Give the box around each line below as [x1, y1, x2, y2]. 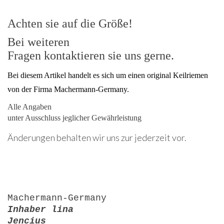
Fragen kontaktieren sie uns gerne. [7, 49, 174, 62]
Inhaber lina [7, 204, 73, 215]
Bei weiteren [7, 35, 69, 49]
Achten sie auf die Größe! [7, 17, 132, 30]
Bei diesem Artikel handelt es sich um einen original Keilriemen [7, 71, 208, 80]
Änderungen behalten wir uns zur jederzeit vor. [7, 132, 186, 143]
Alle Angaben [7, 102, 51, 111]
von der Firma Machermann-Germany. [7, 85, 129, 94]
